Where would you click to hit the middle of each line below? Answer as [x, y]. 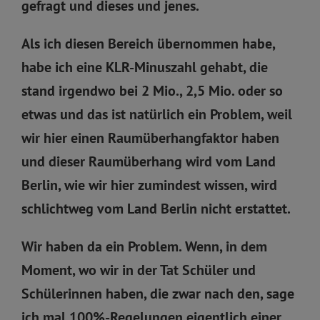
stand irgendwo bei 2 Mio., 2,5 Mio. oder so [152, 90]
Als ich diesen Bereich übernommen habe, [148, 43]
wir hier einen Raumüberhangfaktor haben [150, 137]
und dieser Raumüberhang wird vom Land [149, 161]
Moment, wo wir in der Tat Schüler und [139, 270]
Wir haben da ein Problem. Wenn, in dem [144, 246]
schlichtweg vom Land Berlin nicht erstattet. [156, 208]
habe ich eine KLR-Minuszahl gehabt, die [145, 67]
